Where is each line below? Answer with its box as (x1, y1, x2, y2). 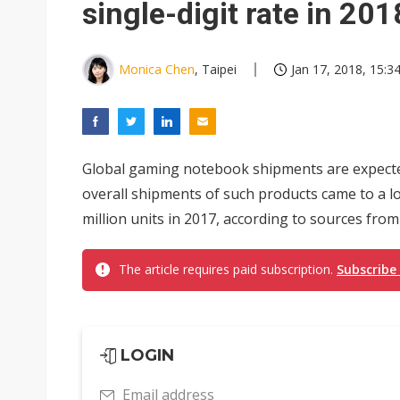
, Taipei (195, 61, 237, 78)
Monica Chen (119, 61, 195, 78)
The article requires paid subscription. (119, 261, 337, 278)
